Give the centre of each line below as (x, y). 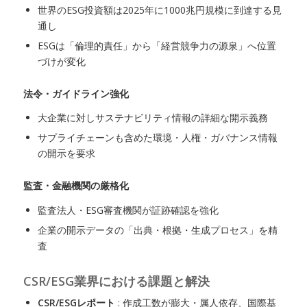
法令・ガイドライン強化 (76, 93)
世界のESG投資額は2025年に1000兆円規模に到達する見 (159, 10)
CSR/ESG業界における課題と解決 (116, 281)
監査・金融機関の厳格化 (76, 186)
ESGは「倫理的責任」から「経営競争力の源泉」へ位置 (157, 45)
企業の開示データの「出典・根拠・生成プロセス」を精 (157, 230)
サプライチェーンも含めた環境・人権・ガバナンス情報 (157, 138)
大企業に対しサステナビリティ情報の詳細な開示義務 (152, 118)
